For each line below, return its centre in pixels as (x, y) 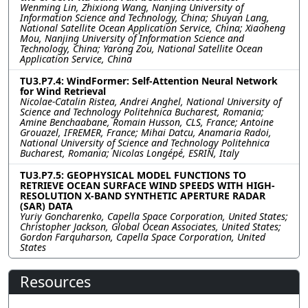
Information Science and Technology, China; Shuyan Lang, (145, 18)
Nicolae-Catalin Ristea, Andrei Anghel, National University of (151, 101)
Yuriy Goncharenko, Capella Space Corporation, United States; (154, 216)
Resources (55, 282)
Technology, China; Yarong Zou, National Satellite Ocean (141, 48)
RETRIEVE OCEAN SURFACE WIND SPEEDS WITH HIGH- (147, 185)
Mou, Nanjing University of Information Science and (132, 38)
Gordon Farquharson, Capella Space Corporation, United (143, 237)
